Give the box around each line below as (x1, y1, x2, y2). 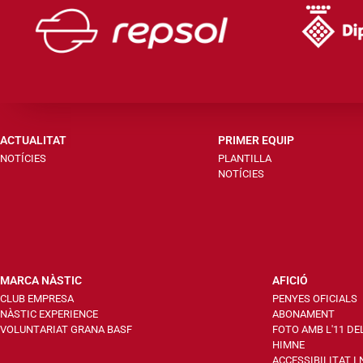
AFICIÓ (272, 273, 308, 288)
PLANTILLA (217, 152, 271, 164)
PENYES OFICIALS (272, 292, 357, 305)
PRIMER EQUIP (217, 133, 294, 147)
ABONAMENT (272, 307, 335, 320)
